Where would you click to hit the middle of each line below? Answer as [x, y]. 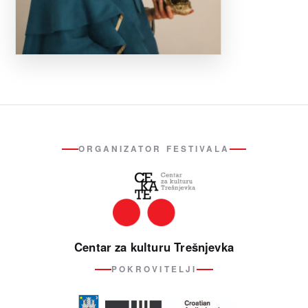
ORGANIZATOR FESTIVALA [154, 148]
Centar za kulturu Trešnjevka [154, 246]
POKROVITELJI [154, 269]
